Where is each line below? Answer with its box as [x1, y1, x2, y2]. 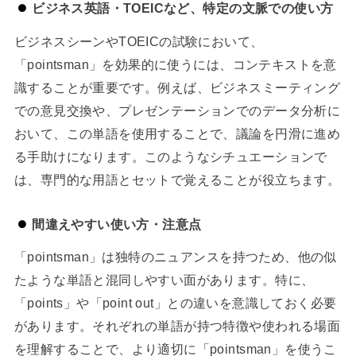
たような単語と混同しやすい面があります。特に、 [14, 273, 315, 288]
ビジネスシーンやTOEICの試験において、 [14, 33, 264, 48]
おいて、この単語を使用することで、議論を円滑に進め [14, 126, 341, 141]
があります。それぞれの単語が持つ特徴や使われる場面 [14, 319, 341, 334]
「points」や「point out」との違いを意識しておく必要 [14, 296, 337, 311]
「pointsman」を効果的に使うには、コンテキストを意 [14, 56, 337, 72]
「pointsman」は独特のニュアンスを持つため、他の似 [14, 250, 337, 265]
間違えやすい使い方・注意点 [32, 216, 202, 231]
